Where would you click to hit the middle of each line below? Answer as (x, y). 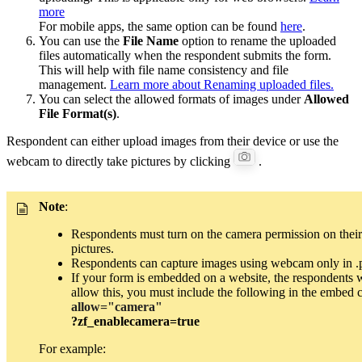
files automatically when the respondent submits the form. (185, 55)
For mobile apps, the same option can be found (160, 26)
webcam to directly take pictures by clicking (120, 161)
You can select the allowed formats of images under (170, 99)
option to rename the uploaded (257, 40)
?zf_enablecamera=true (135, 321)
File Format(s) (78, 113)
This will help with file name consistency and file (164, 69)
